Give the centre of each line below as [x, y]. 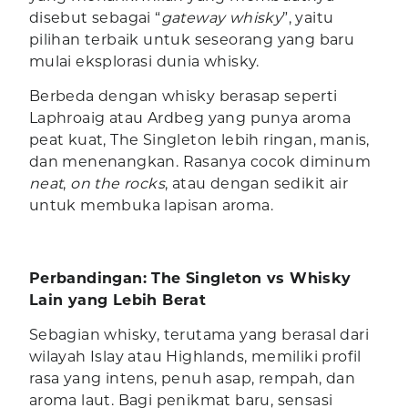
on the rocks [118, 184]
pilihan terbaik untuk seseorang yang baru [192, 40]
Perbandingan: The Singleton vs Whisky [190, 279]
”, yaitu [308, 18]
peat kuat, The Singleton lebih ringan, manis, [199, 140]
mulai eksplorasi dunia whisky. [144, 62]
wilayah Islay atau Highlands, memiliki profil [195, 357]
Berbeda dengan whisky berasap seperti [183, 97]
